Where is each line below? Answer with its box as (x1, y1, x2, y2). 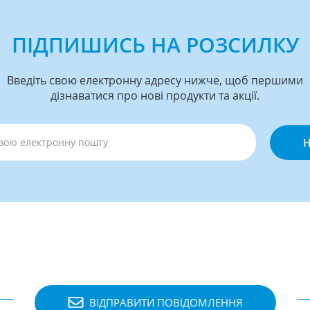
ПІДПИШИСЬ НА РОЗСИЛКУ (11, 30, 299, 59)
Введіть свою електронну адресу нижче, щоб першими (7, 73, 303, 88)
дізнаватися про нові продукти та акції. (51, 88, 259, 103)
